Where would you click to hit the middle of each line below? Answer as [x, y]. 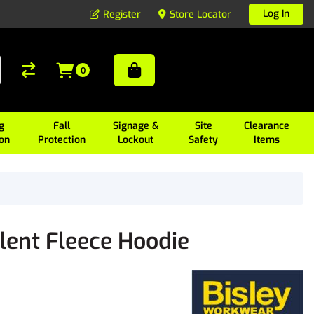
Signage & [136, 126]
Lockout [136, 140]
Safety [204, 140]
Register [122, 14]
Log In [276, 14]
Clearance [267, 126]
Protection [61, 140]
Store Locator [200, 14]
